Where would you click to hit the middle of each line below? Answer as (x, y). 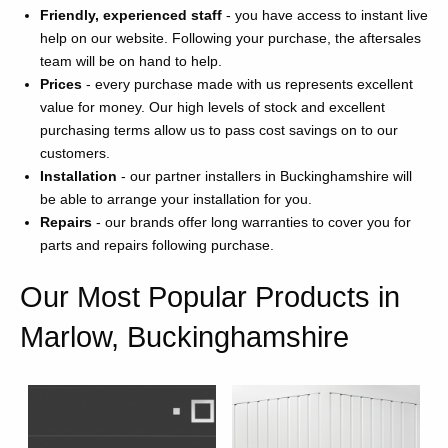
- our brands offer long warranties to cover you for (251, 222)
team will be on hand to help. (131, 61)
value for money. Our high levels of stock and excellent (212, 107)
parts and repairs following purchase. (157, 245)
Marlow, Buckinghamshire (184, 337)
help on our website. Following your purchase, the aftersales (230, 38)
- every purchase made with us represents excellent (247, 84)
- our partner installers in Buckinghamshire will (264, 176)
